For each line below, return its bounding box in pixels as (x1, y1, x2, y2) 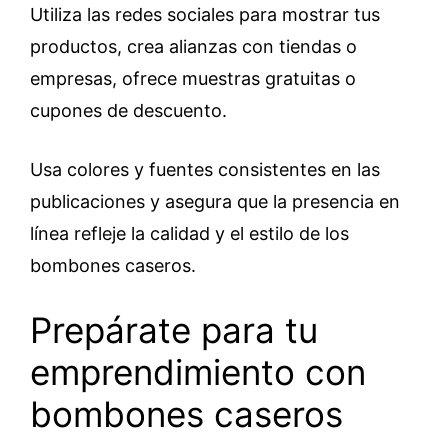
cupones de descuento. (30, 100, 227, 121)
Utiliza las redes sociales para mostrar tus (30, 4, 380, 25)
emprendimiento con (30, 351, 366, 393)
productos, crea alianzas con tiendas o (30, 36, 357, 57)
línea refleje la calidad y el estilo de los (30, 223, 349, 244)
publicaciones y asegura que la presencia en (30, 191, 400, 212)
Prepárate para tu (30, 309, 318, 351)
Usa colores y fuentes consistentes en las (30, 159, 380, 180)
